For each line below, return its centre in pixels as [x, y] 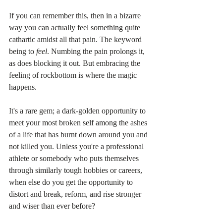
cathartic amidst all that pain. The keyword [76, 40]
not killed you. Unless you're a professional [77, 147]
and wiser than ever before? [52, 206]
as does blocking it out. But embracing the [76, 63]
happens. [23, 87]
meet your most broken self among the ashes [79, 123]
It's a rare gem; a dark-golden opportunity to [78, 111]
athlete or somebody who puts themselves [75, 159]
